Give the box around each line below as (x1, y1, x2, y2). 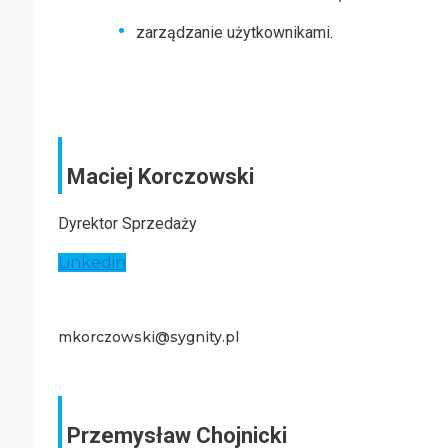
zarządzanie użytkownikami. (136, 23, 333, 42)
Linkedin (58, 253, 126, 272)
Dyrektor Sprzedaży (58, 214, 197, 233)
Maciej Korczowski (67, 164, 254, 189)
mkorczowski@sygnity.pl (58, 328, 239, 346)
